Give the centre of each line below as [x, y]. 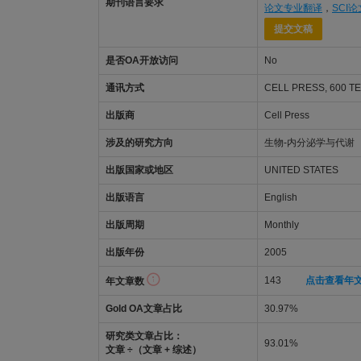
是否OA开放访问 [142, 60]
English [281, 197]
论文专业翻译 [293, 8]
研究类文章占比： [144, 336]
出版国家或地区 [139, 170]
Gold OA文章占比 [144, 309]
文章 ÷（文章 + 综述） [154, 350]
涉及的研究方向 [139, 143]
